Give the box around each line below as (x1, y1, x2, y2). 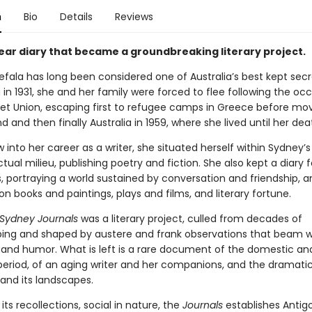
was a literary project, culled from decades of (77, 212, 302, 226)
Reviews (114, 10, 153, 24)
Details (59, 10, 93, 24)
